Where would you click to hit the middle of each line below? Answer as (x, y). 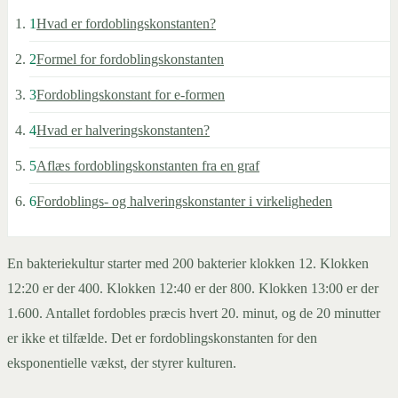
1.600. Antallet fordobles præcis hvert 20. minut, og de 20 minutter (194, 314)
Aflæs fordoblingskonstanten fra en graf (148, 166)
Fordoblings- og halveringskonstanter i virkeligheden (184, 202)
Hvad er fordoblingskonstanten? (126, 24)
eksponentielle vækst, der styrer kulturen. (122, 363)
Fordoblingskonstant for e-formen (131, 95)
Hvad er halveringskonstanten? (123, 131)
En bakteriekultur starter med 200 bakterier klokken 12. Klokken (188, 264)
